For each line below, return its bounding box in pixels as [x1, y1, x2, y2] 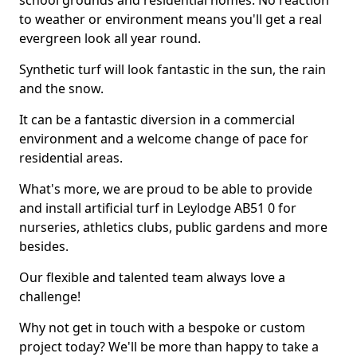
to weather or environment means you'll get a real [19, 10, 322, 28]
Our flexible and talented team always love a [19, 269, 285, 286]
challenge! [19, 288, 80, 305]
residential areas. [19, 149, 123, 167]
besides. [19, 237, 69, 255]
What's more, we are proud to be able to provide [19, 180, 312, 198]
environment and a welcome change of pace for [19, 130, 308, 147]
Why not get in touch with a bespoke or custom [19, 319, 305, 336]
